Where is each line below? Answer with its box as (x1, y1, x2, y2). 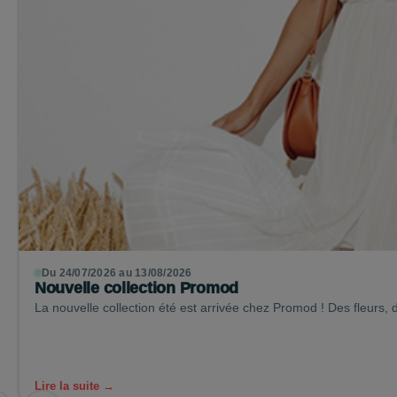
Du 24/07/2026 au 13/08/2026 (42, 267, 192, 280)
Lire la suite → (35, 379, 114, 393)
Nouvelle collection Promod (35, 279, 238, 298)
